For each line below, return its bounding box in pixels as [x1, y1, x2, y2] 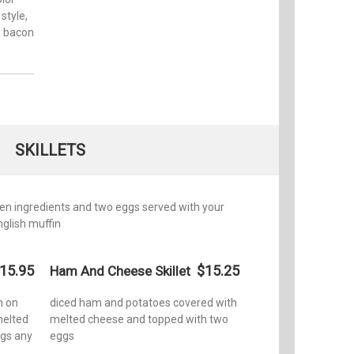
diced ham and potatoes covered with [50, 296, 237, 309]
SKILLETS [14, 140, 85, 160]
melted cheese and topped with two [50, 312, 228, 326]
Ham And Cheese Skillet [50, 262, 190, 279]
